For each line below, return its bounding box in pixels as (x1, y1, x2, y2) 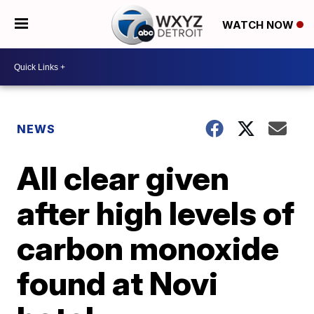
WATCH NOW (221, 18, 296, 32)
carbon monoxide (17, 228, 280, 268)
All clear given (17, 158, 230, 198)
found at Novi (17, 264, 219, 303)
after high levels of (17, 193, 295, 233)
